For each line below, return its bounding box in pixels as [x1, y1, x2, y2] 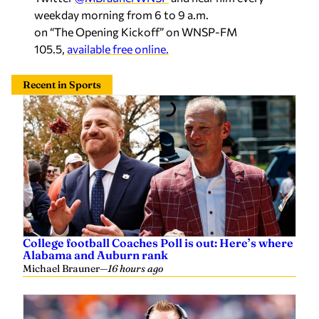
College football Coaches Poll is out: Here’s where [23, 236, 293, 251]
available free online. [67, 42, 169, 56]
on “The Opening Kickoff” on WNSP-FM [34, 25, 237, 39]
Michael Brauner [23, 262, 100, 276]
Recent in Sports [23, 78, 101, 92]
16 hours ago [108, 262, 163, 276]
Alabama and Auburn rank [23, 248, 168, 263]
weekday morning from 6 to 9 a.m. [34, 8, 209, 22]
